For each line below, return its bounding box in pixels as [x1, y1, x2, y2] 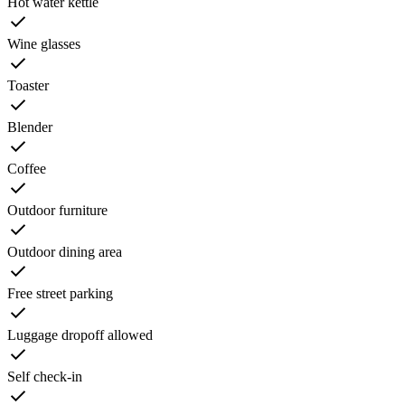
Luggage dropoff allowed [7, 327, 153, 344]
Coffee [7, 161, 46, 177]
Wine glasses [7, 36, 80, 52]
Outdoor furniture [7, 202, 108, 219]
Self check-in [7, 369, 82, 385]
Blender [7, 119, 52, 136]
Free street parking [7, 286, 113, 302]
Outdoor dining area [7, 244, 122, 260]
